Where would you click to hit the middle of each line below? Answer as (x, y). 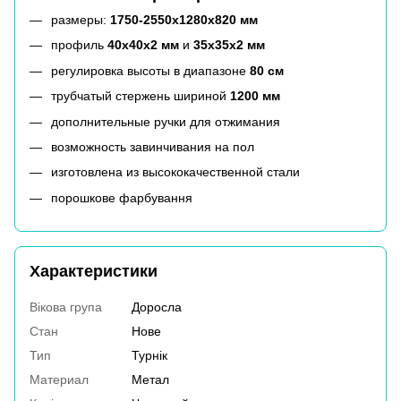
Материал (59, 379)
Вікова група (66, 307)
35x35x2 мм (229, 45)
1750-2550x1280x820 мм (184, 19)
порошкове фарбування (122, 197)
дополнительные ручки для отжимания (166, 121)
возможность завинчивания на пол (153, 146)
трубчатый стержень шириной (141, 96)
